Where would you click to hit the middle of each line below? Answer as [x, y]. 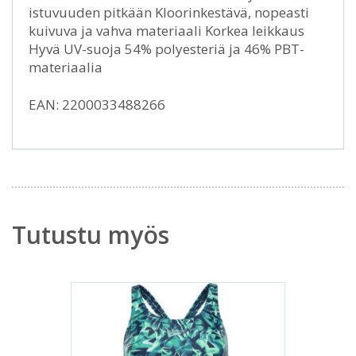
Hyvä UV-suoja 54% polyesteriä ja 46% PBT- [166, 49]
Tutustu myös [91, 235]
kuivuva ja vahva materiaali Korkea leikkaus [166, 31]
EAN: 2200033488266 [97, 105]
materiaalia [66, 68]
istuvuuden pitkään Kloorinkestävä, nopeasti [169, 13]
